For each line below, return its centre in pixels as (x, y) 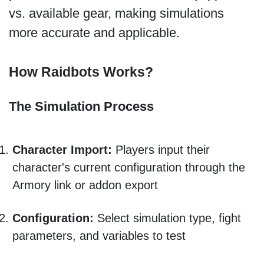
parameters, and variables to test (100, 236)
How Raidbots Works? (81, 72)
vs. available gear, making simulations (116, 14)
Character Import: (64, 149)
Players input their (162, 149)
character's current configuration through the (128, 167)
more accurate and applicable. (96, 33)
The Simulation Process (81, 106)
